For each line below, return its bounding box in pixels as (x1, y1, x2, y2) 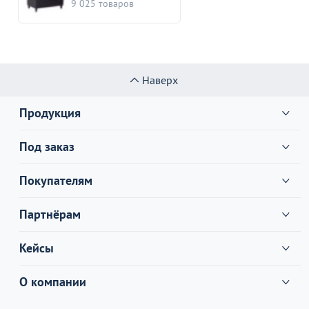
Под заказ (19, 138, 74, 154)
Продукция (19, 104, 81, 121)
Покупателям (19, 172, 92, 188)
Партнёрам (19, 206, 81, 222)
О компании (19, 273, 86, 290)
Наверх (142, 72, 178, 87)
